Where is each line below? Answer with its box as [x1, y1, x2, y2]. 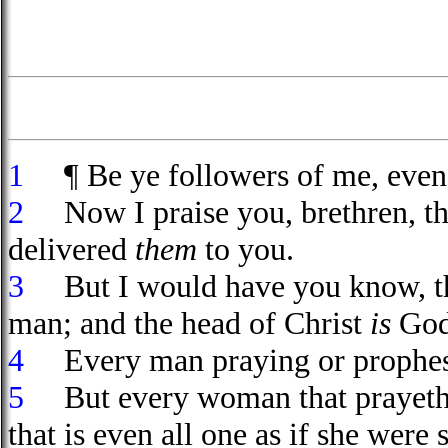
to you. [197, 231, 294, 267]
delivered [8, 231, 135, 267]
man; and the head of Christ [8, 305, 370, 341]
